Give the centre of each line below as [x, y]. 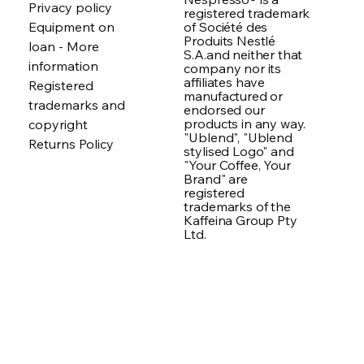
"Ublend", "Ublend [238, 137]
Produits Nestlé [230, 40]
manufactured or [234, 95]
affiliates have [225, 82]
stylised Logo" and [239, 151]
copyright [58, 125]
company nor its [233, 68]
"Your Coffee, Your [237, 165]
